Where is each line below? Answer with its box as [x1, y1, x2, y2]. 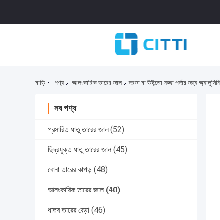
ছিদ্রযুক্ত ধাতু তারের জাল [48, 145, 111, 155]
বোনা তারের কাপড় [48, 165, 92, 175]
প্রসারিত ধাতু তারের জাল [48, 125, 109, 135]
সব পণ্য [54, 103, 76, 113]
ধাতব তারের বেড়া [48, 205, 89, 215]
